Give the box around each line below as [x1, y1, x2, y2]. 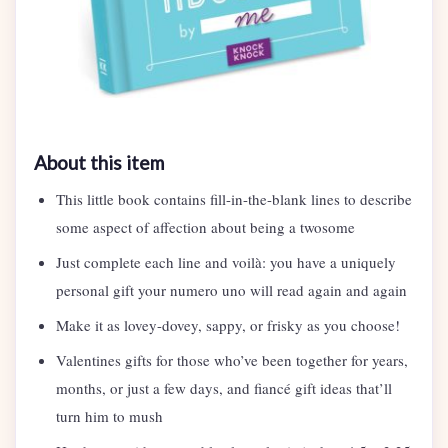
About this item [34, 151, 164, 175]
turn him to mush [56, 406, 163, 427]
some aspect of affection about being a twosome [56, 217, 355, 238]
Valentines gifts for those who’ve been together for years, [56, 350, 408, 371]
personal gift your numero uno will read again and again [56, 280, 407, 301]
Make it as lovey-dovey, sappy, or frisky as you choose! [56, 315, 400, 336]
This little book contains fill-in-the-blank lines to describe [56, 189, 412, 210]
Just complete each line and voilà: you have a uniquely [56, 252, 396, 273]
